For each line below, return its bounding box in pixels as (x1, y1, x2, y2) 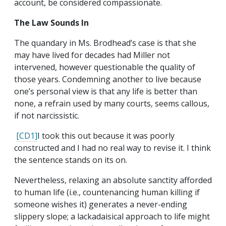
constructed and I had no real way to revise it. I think (14, 142, 211, 154)
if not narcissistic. (14, 110, 81, 122)
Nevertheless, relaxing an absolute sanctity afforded (14, 175, 212, 186)
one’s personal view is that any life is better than (14, 86, 197, 97)
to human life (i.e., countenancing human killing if (14, 187, 200, 198)
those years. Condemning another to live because (14, 74, 201, 85)
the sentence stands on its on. (14, 154, 127, 166)
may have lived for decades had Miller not (14, 49, 170, 61)
